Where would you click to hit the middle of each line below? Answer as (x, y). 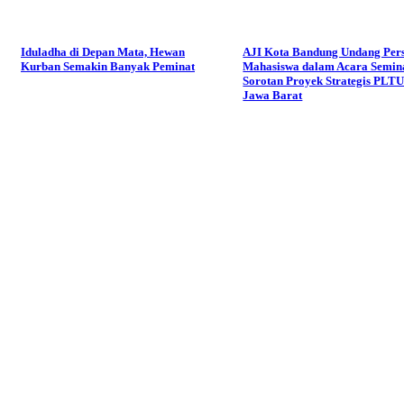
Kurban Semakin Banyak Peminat (108, 66)
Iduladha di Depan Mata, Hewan (103, 51)
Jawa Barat (273, 95)
